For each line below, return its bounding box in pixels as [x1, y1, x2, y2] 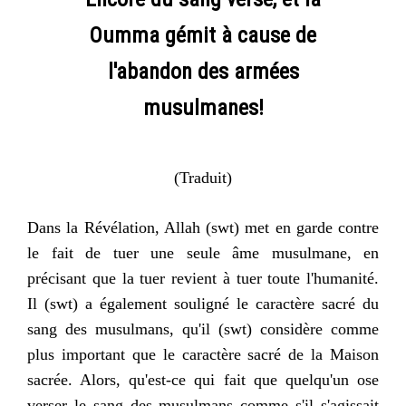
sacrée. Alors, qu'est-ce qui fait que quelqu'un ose [27, 371, 379, 389]
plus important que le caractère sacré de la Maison [27, 345, 379, 363]
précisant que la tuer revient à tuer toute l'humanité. [27, 269, 379, 287]
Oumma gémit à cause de [90, 23, 316, 48]
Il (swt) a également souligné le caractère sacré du [27, 295, 379, 313]
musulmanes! [142, 95, 264, 121]
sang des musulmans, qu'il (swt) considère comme [27, 320, 379, 338]
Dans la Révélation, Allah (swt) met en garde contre [27, 218, 379, 237]
